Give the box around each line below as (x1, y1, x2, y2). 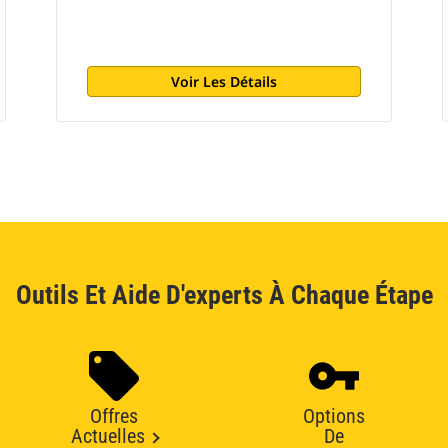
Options (303, 404, 365, 428)
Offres (90, 404, 138, 428)
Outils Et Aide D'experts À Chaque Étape (15, 280, 433, 310)
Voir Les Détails (170, 72, 277, 91)
